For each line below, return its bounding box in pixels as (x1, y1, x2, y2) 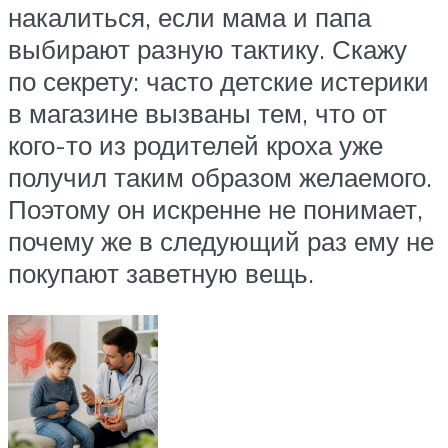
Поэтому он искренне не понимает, (8, 193, 423, 226)
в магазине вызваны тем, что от (8, 97, 387, 130)
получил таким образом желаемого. (8, 161, 432, 194)
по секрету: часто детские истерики (8, 65, 429, 98)
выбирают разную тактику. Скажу (8, 33, 407, 66)
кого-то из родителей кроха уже (8, 129, 383, 162)
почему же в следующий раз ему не (8, 225, 434, 258)
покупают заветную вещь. (8, 257, 314, 290)
